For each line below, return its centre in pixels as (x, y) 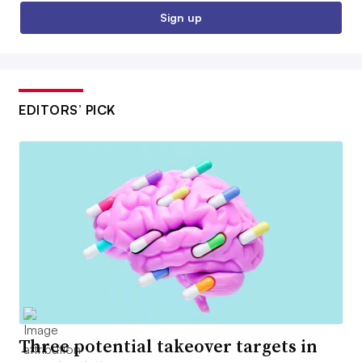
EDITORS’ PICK (67, 110)
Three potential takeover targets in (168, 345)
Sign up (181, 18)
